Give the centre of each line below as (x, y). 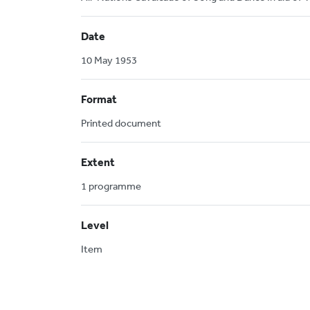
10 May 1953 (109, 60)
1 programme (111, 186)
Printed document (121, 123)
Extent (98, 162)
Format (99, 99)
